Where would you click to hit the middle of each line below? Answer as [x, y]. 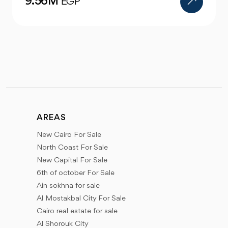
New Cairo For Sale [69, 135]
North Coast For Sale [72, 148]
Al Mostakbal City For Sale [81, 198]
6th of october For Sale [76, 173]
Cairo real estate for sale [77, 211]
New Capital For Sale [72, 160]
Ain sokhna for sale [68, 186]
